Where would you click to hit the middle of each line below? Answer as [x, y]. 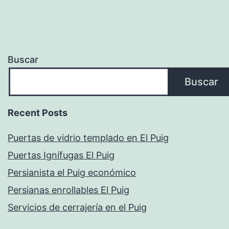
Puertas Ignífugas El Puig [61, 155]
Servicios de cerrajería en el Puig [77, 208]
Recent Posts [38, 113]
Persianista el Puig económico [72, 173]
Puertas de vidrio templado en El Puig [88, 138]
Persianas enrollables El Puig [68, 190]
